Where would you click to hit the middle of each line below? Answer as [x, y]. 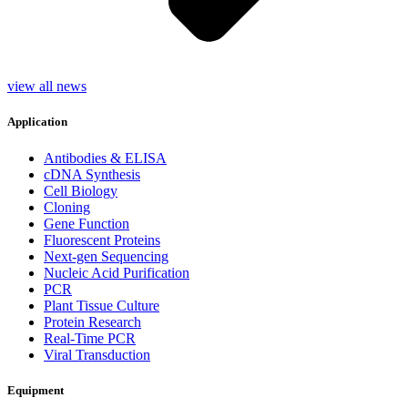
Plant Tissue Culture [102, 305]
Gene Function [87, 223]
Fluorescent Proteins [102, 240]
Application [37, 122]
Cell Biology [81, 190]
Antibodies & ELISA [105, 158]
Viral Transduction [97, 354]
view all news [47, 87]
